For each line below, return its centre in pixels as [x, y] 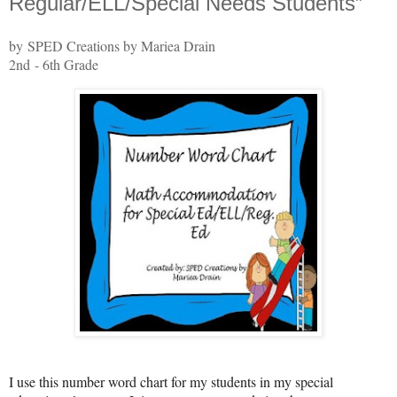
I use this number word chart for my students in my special [171, 382]
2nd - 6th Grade [54, 64]
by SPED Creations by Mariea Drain [112, 45]
